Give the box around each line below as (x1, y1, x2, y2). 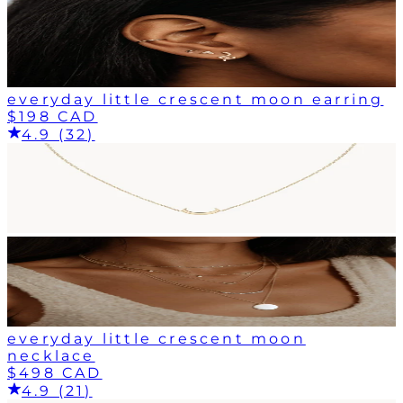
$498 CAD (7, 363, 103, 381)
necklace (7, 346, 95, 364)
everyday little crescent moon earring (7, 90, 384, 108)
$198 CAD (7, 107, 98, 125)
